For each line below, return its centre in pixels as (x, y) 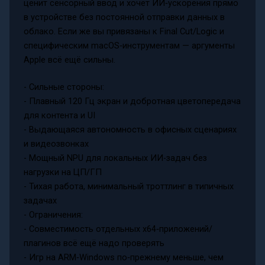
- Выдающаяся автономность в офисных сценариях (130, 129)
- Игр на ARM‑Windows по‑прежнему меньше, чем (123, 257)
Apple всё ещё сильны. (69, 59)
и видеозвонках (56, 143)
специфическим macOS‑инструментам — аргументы (129, 45)
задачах (40, 200)
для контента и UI (59, 115)
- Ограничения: (53, 214)
